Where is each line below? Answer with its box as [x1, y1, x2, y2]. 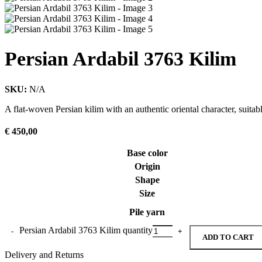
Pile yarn [129, 207, 165, 218]
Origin [134, 161, 160, 172]
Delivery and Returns [5, 250, 84, 260]
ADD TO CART [202, 233, 254, 242]
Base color [126, 148, 168, 158]
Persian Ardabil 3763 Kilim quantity [19, 225, 153, 236]
